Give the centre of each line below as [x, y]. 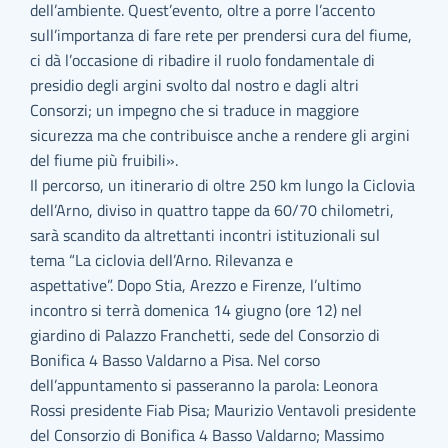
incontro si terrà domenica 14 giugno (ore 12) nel [196, 310]
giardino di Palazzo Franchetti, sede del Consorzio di [205, 335]
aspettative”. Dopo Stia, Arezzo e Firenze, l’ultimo [196, 285]
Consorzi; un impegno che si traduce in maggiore [195, 110]
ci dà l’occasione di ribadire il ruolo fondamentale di [203, 60]
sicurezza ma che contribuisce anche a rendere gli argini [220, 135]
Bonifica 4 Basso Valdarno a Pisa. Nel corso [175, 360]
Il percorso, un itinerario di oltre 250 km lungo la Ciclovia [223, 185]
